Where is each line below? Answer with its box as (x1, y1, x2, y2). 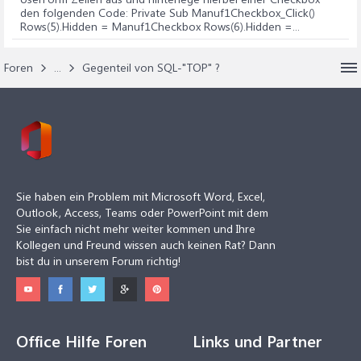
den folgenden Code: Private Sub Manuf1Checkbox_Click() (20, 5, 315, 20)
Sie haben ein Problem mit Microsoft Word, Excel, (16, 189, 265, 204)
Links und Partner (193, 330, 322, 351)
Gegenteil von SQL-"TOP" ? (82, 60, 220, 75)
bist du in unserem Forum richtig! (16, 253, 180, 268)
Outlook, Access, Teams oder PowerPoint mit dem (16, 205, 268, 220)
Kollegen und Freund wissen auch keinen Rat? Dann (16, 237, 276, 252)
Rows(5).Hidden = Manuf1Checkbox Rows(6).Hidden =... (20, 19, 300, 34)
